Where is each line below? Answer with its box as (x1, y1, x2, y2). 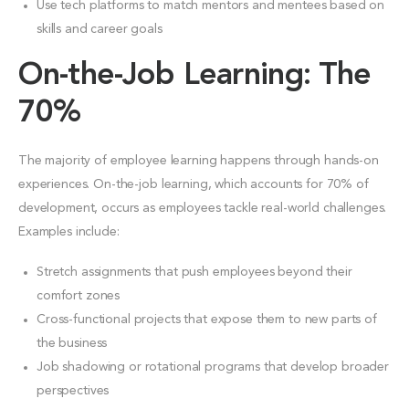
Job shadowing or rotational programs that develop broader (37, 360, 390, 373)
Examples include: (18, 225, 120, 238)
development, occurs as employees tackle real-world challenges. (18, 201, 387, 215)
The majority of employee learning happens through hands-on (18, 153, 379, 167)
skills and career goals (37, 22, 163, 36)
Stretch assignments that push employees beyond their (37, 265, 352, 278)
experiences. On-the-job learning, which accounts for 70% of (18, 177, 369, 191)
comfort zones (37, 288, 121, 302)
